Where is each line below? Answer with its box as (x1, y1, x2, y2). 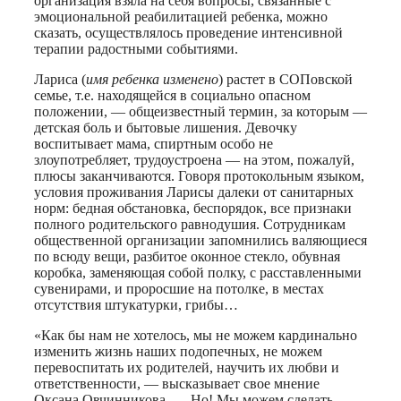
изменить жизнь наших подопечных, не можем (34, 343, 322, 359)
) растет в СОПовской (218, 71, 353, 87)
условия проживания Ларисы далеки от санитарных (34, 183, 354, 200)
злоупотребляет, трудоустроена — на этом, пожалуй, (34, 151, 354, 167)
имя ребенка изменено (86, 71, 218, 87)
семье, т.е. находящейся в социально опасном (34, 87, 311, 103)
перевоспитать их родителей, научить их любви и (34, 359, 339, 375)
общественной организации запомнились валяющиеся (34, 232, 367, 248)
